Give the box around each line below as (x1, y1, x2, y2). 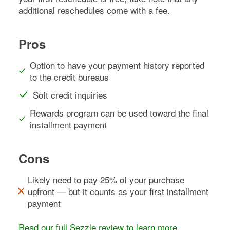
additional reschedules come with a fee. (18, 3, 170, 16)
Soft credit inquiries (33, 88, 107, 101)
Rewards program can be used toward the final (30, 106, 209, 119)
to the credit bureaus (30, 70, 109, 83)
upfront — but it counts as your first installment (27, 184, 208, 198)
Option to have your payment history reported (30, 58, 205, 71)
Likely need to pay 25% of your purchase (27, 172, 184, 186)
